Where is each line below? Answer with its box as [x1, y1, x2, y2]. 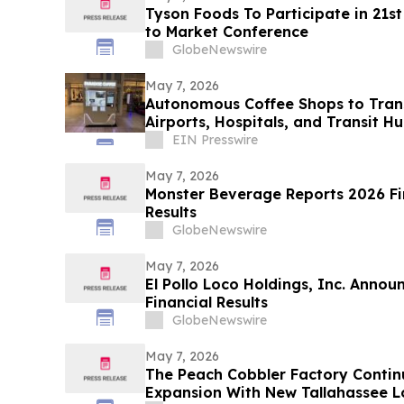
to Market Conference [144, 22, 308, 41]
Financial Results [144, 292, 268, 311]
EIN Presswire [171, 131, 258, 148]
